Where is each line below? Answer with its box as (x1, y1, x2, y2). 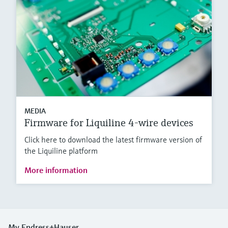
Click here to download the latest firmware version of (24, 134, 202, 145)
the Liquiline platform (24, 146, 98, 156)
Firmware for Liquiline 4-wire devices (24, 117, 193, 130)
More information (24, 165, 88, 176)
